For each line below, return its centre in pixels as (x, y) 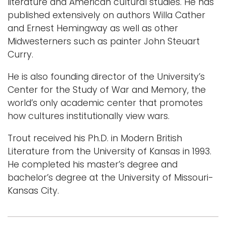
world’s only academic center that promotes (105, 103)
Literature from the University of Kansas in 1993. (109, 151)
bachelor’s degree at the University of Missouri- (110, 177)
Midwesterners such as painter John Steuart (104, 41)
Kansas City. (33, 190)
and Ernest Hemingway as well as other (93, 28)
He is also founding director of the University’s (106, 76)
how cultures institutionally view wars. (89, 116)
